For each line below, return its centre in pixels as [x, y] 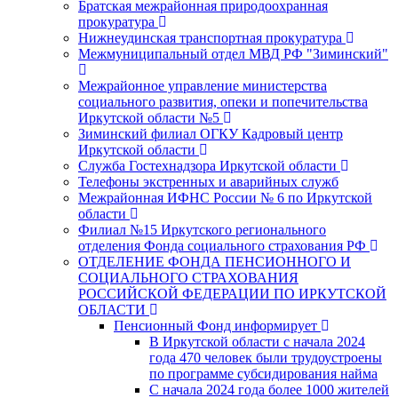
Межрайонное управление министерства [203, 85]
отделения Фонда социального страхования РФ [222, 245]
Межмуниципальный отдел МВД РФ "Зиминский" [233, 53]
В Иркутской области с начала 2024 [257, 341]
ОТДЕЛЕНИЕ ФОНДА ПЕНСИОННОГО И [215, 261]
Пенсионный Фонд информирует [215, 325]
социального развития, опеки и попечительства [223, 101]
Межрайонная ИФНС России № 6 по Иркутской [225, 197]
